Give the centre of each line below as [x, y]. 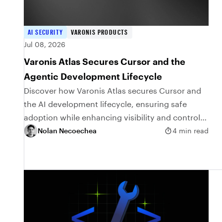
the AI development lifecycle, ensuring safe [105, 104]
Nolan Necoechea [67, 131]
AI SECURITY [46, 32]
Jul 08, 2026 [45, 44]
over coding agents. [61, 130]
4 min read [191, 131]
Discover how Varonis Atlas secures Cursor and [112, 90]
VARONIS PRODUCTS [100, 32]
